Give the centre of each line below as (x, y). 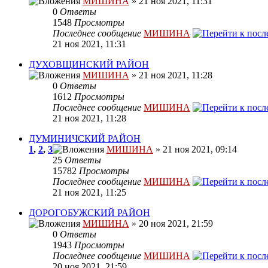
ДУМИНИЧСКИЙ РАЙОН (85, 139)
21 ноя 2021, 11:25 (89, 193)
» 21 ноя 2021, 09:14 (195, 150)
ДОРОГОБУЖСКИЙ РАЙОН (89, 213)
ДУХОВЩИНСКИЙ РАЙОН (89, 65)
